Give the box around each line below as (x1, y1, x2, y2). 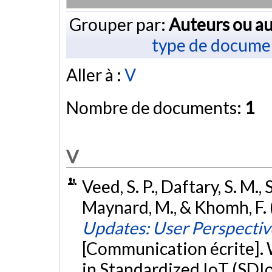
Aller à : (66, 64, 124, 86)
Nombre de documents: (66, 97, 245, 118)
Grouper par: (69, 13, 169, 35)
